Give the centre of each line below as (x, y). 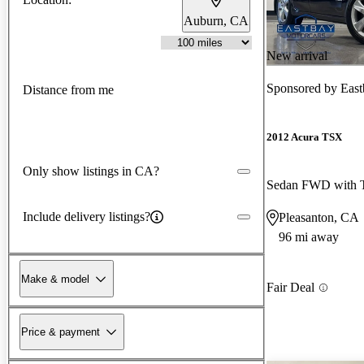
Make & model (55, 279)
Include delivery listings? (87, 216)
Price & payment (61, 331)
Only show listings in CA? (91, 171)
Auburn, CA (216, 20)
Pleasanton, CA (319, 218)
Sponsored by (303, 88)
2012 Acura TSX (304, 137)
